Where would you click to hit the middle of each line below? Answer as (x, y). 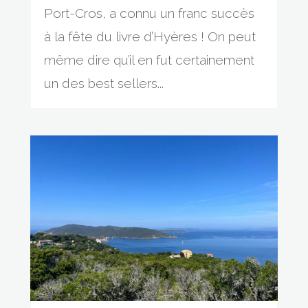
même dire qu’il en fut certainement (149, 60)
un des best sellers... (103, 84)
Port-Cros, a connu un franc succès (149, 13)
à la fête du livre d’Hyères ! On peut (150, 37)
